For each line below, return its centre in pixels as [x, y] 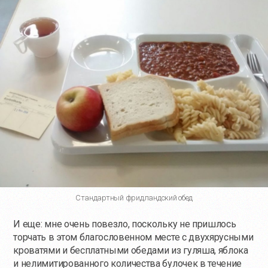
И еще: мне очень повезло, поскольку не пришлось [125, 224]
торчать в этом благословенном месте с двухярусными [133, 237]
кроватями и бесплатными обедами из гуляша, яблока [131, 250]
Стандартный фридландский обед [134, 197]
